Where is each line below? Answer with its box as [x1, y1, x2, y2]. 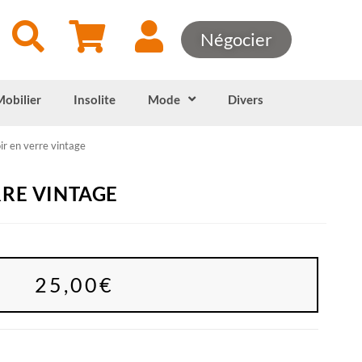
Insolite [73, 91, 116, 107]
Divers [227, 91, 263, 107]
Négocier [200, 28, 273, 51]
